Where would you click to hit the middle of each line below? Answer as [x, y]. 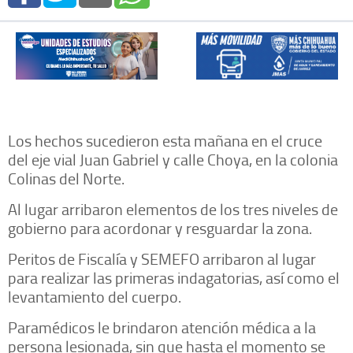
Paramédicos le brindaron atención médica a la [162, 327]
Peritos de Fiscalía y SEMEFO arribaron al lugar [162, 259]
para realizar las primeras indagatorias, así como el [174, 278]
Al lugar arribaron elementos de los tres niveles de [173, 209]
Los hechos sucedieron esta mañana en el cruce [165, 141]
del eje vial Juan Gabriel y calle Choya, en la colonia [173, 160]
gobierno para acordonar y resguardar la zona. [160, 228]
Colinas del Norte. [66, 178]
